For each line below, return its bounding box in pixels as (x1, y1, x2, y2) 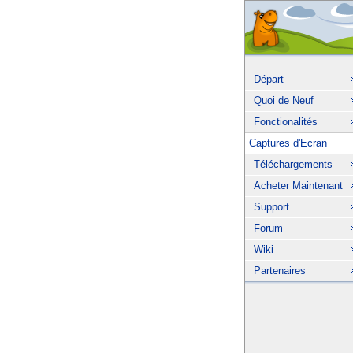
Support (253, 201, 289, 213)
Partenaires (253, 265, 306, 277)
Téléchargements (253, 158, 333, 170)
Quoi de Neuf (253, 95, 314, 106)
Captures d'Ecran (248, 137, 327, 149)
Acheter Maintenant (253, 180, 343, 191)
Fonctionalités (253, 116, 318, 128)
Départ (253, 73, 284, 85)
